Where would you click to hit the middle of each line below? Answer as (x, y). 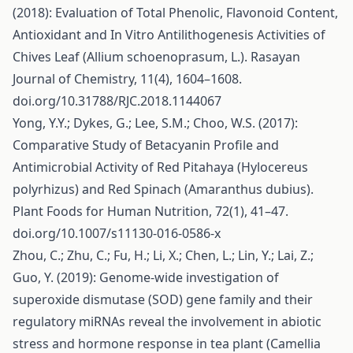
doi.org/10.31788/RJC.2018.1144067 (117, 101)
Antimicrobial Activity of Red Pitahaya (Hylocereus (160, 167)
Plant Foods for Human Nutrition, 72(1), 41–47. (150, 211)
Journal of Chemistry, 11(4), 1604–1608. (127, 79)
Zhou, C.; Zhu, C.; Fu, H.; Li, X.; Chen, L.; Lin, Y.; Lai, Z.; (163, 255)
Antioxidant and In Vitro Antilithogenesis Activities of (169, 35)
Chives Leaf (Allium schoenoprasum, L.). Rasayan (156, 57)
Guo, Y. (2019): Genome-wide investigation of (146, 277)
